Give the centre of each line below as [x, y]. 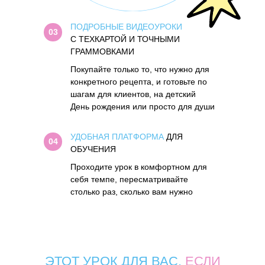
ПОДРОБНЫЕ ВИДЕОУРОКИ [126, 27]
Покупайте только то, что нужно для [140, 69]
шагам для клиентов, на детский [133, 94]
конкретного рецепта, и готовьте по [139, 82]
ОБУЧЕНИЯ [93, 149]
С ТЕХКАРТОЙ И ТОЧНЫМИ [125, 39]
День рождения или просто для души [143, 106]
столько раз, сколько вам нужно [132, 192]
